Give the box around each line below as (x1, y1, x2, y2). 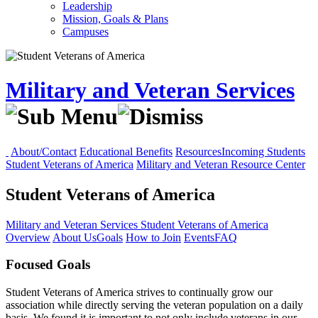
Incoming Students (221, 145, 305, 158)
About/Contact (11, 145, 77, 158)
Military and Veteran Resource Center (136, 158, 305, 170)
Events (184, 231, 214, 243)
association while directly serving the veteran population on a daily (6, 299, 303, 312)
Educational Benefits (79, 145, 172, 158)
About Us (53, 231, 97, 243)
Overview (6, 231, 50, 243)
